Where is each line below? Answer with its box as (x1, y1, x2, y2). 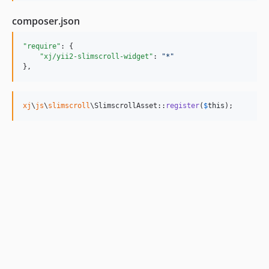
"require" (23, 42, 61, 50)
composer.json (12, 14, 80, 28)
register (166, 101, 199, 110)
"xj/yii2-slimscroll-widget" (40, 52, 153, 61)
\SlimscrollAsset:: (90, 101, 166, 110)
